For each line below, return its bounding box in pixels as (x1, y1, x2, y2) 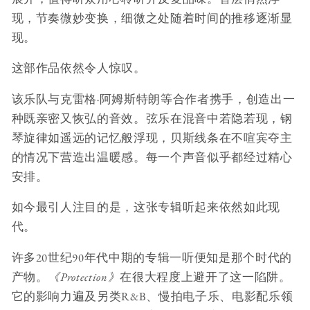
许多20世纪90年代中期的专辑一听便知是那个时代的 (11, 249, 293, 265)
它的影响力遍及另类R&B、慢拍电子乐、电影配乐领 (11, 288, 293, 304)
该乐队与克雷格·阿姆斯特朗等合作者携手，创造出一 (11, 91, 295, 107)
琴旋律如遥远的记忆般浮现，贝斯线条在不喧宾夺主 (11, 129, 293, 145)
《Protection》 (48, 268, 120, 284)
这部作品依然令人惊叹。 (11, 60, 146, 76)
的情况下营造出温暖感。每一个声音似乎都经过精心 (11, 149, 293, 165)
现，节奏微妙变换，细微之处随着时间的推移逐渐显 (11, 10, 293, 26)
